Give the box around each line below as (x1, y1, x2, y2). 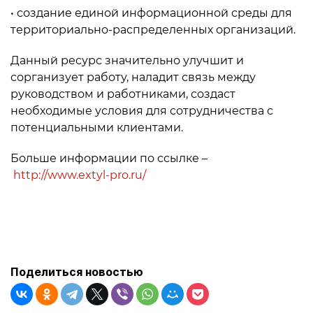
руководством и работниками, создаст (10, 87, 235, 101)
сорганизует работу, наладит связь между (10, 70, 256, 84)
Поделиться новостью (10, 265, 143, 279)
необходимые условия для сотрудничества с (10, 103, 273, 117)
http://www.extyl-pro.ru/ (13, 168, 146, 182)
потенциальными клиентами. (10, 120, 183, 134)
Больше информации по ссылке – (10, 151, 208, 165)
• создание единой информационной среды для (10, 6, 292, 20)
